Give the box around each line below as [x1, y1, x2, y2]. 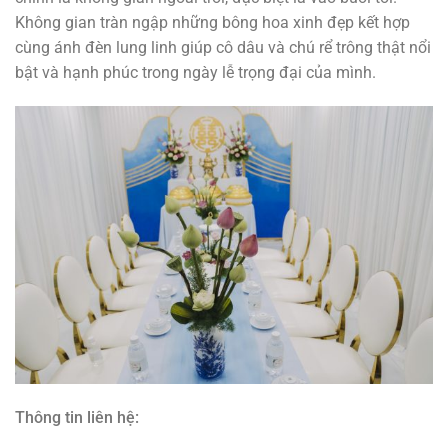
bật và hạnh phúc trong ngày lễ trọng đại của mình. [15, 63, 376, 83]
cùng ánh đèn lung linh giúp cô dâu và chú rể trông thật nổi [15, 38, 431, 58]
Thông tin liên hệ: [15, 408, 139, 428]
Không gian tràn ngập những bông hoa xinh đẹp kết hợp [15, 13, 410, 33]
